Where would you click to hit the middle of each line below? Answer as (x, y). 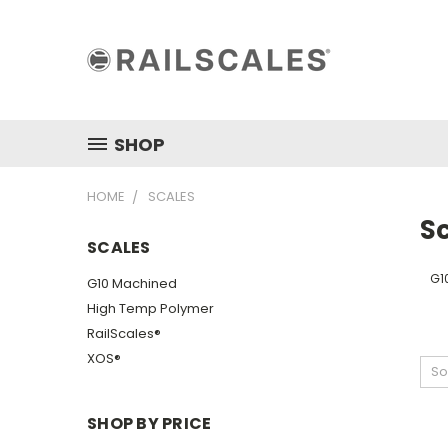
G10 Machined (132, 283)
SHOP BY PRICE (149, 423)
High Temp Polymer (150, 308)
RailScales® (124, 333)
